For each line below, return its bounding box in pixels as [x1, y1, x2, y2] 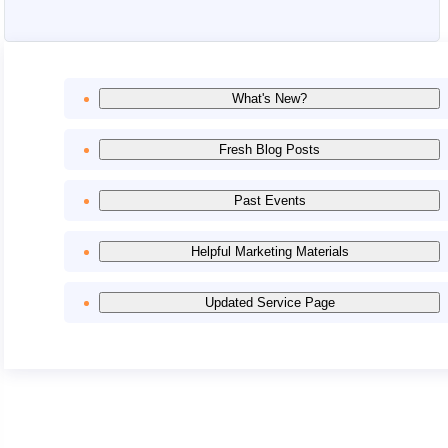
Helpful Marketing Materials [190, 244, 349, 260]
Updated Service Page [204, 295, 335, 311]
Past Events [233, 193, 306, 209]
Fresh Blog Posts [219, 142, 321, 158]
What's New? [232, 91, 308, 107]
